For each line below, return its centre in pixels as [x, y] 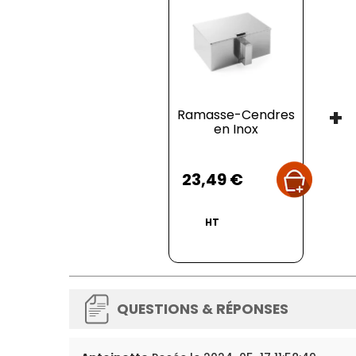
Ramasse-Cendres [236, 115]
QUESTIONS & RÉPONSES [203, 309]
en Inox [236, 129]
